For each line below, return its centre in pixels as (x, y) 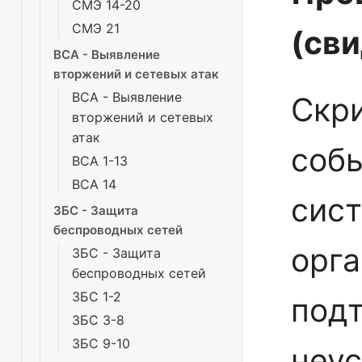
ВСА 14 (94, 184)
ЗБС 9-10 (101, 343)
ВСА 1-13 (100, 161)
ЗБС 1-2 (97, 297)
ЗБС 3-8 (98, 320)
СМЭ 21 (96, 28)
